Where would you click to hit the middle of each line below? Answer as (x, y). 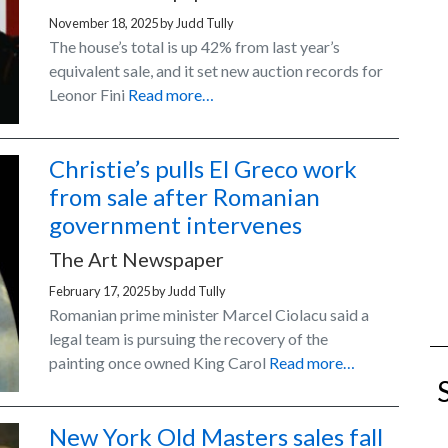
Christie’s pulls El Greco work (203, 169)
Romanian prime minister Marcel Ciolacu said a (209, 315)
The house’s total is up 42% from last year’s (194, 47)
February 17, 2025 (99, 291)
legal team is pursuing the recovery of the (188, 339)
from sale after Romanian (184, 197)
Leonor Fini (88, 95)
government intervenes (175, 225)
